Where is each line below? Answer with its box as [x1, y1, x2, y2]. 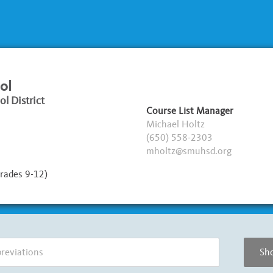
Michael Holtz [146, 118, 205, 130]
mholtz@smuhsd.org [146, 144, 232, 157]
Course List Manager [146, 104, 233, 116]
